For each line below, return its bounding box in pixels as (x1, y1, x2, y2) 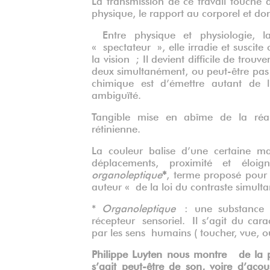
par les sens (92, 228, 145, 234)
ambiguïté (92, 91, 138, 97)
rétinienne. (92, 125, 140, 131)
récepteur (92, 216, 135, 222)
